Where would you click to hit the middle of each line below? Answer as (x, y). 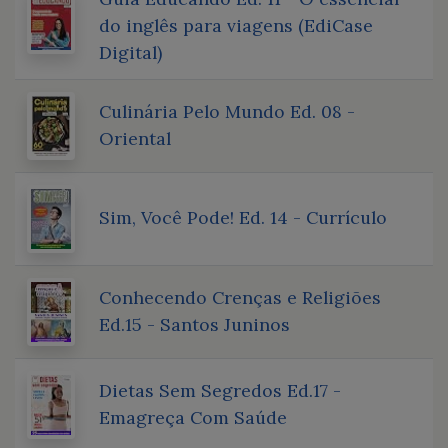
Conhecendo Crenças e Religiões (240, 297)
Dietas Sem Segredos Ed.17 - (220, 390)
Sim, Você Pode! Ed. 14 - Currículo (243, 217)
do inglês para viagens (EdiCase (236, 25)
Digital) (130, 52)
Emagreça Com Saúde (193, 417)
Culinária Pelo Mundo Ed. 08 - (227, 111)
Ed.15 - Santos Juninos (194, 324)
